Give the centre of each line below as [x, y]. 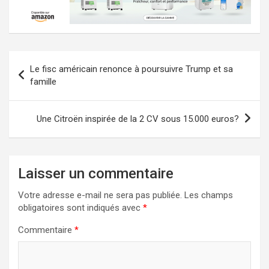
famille [43, 81]
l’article [35, 98]
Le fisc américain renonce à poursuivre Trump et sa [131, 69]
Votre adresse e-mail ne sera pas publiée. [100, 195]
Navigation [45, 59]
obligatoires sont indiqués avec [80, 207]
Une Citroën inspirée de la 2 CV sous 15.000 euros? [138, 119]
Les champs [209, 195]
